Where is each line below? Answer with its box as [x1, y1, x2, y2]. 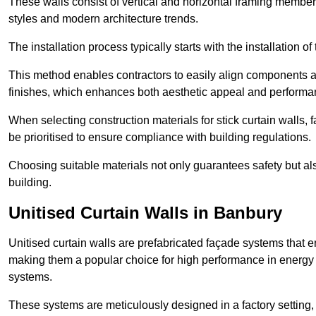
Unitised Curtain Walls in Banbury [8, 203, 282, 223]
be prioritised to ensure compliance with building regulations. [8, 131, 314, 144]
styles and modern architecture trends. [8, 13, 198, 25]
